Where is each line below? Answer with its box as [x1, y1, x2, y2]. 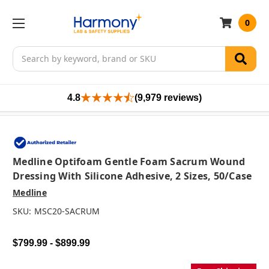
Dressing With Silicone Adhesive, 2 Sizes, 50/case [13, 169, 252, 183]
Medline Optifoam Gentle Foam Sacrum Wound [13, 155, 246, 169]
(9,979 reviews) [134, 92, 202, 103]
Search [13, 46, 40, 58]
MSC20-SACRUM [34, 205, 100, 217]
